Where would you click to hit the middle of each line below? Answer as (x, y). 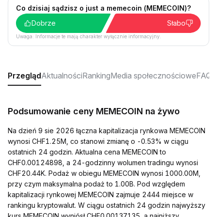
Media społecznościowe (153, 76)
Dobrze (44, 23)
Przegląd (24, 76)
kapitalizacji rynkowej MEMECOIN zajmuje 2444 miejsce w (101, 194)
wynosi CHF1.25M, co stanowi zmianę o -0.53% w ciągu (98, 141)
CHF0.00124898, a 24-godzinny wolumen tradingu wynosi (103, 163)
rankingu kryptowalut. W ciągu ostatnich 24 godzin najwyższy (107, 205)
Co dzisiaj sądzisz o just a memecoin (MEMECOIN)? (103, 8)
